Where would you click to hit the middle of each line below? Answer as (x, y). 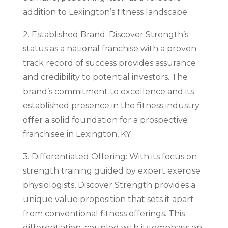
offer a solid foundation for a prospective (105, 120)
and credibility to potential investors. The (105, 77)
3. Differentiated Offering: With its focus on (110, 156)
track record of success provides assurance (109, 63)
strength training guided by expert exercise (111, 170)
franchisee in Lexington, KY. (77, 134)
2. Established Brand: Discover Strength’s (105, 34)
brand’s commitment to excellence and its (108, 91)
